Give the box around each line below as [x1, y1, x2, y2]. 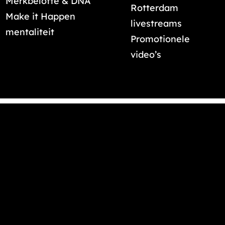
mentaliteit [6, 26, 54, 38]
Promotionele [131, 33, 190, 45]
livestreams [131, 18, 182, 29]
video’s [131, 49, 161, 60]
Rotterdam [131, 2, 178, 14]
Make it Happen [6, 11, 75, 22]
